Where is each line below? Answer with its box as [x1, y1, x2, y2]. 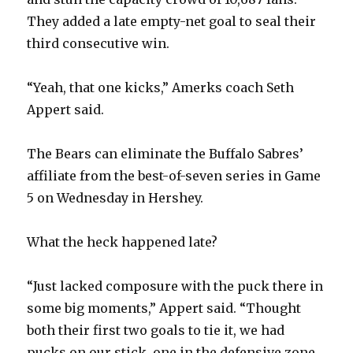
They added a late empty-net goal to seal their [27, 13, 317, 30]
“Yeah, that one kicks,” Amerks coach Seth [27, 80, 295, 96]
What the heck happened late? [27, 234, 218, 251]
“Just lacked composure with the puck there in [27, 278, 324, 295]
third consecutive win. [27, 35, 170, 52]
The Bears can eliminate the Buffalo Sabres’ [27, 146, 304, 162]
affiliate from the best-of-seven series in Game [27, 168, 321, 184]
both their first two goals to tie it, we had [27, 322, 285, 339]
